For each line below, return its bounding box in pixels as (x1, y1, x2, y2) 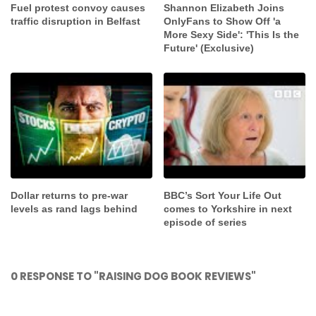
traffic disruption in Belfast (11, 16, 140, 27)
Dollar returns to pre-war (11, 190, 128, 202)
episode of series (164, 217, 248, 229)
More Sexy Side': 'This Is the (164, 29, 300, 40)
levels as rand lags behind (11, 203, 138, 215)
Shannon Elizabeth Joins (164, 2, 285, 13)
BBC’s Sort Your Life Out (164, 190, 282, 202)
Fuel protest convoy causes (11, 2, 145, 13)
